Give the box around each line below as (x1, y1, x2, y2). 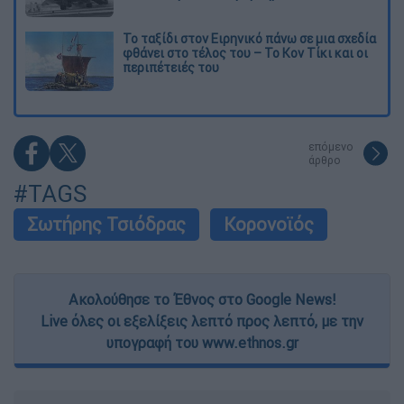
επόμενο (308, 140, 353, 154)
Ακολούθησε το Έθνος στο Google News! (69, 290, 335, 309)
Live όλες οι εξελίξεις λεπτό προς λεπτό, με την (41, 312, 363, 331)
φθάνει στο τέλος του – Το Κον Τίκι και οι (123, 45, 368, 62)
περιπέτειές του (123, 60, 219, 77)
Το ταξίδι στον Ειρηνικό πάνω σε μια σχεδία (123, 31, 376, 48)
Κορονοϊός (224, 213, 314, 236)
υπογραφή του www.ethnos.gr (106, 334, 298, 353)
